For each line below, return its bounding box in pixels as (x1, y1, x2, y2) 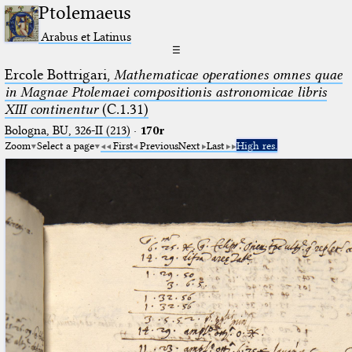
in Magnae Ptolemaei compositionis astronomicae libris (4, 82, 327, 101)
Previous (139, 138, 178, 152)
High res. (236, 138, 277, 152)
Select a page (36, 138, 94, 152)
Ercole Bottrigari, (4, 65, 114, 83)
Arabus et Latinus (41, 28, 132, 44)
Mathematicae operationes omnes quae (113, 65, 343, 83)
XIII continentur (4, 100, 98, 118)
